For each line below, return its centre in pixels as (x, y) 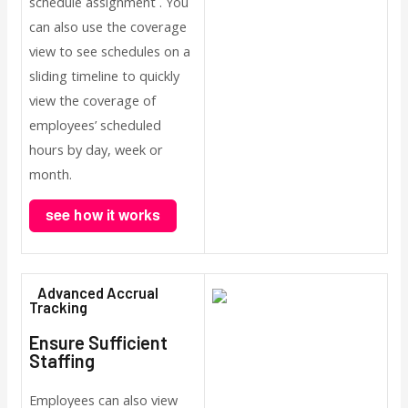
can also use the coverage (107, 26)
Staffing (61, 361)
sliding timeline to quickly (104, 75)
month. (50, 173)
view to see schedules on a (109, 51)
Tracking (62, 308)
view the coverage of (92, 100)
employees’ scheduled (95, 124)
